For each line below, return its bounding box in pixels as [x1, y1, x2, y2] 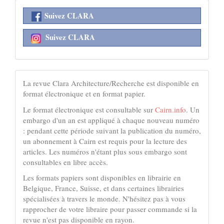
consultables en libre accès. [23, 156, 108, 167]
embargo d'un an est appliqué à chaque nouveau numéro [23, 114, 199, 125]
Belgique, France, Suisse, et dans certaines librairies [23, 183, 184, 193]
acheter [22, 71, 70, 97]
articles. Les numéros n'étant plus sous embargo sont [23, 146, 187, 156]
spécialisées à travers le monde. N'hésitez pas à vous [23, 193, 185, 204]
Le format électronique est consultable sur [23, 104, 155, 114]
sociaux [22, 17, 70, 44]
